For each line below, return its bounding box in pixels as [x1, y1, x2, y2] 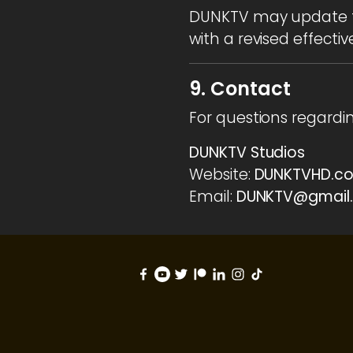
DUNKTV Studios [189, 141, 306, 163]
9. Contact [189, 75, 291, 102]
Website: [189, 163, 255, 185]
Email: [189, 185, 236, 207]
